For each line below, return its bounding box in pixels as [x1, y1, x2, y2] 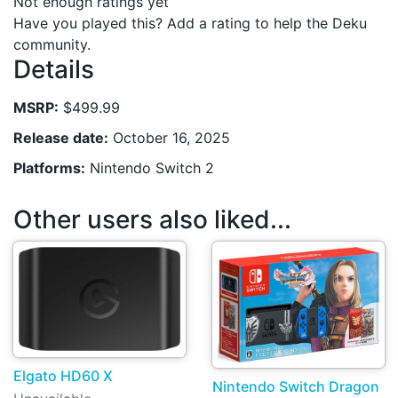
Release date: [13, 128, 108, 147]
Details [13, 54, 94, 84]
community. [13, 36, 91, 53]
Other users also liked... [13, 203, 291, 235]
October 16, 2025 [108, 128, 230, 147]
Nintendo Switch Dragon [212, 378, 379, 396]
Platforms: [13, 158, 85, 177]
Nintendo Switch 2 [85, 158, 214, 177]
